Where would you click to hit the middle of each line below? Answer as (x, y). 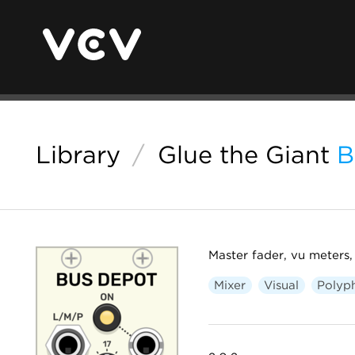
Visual (281, 285)
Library (78, 155)
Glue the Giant (243, 155)
